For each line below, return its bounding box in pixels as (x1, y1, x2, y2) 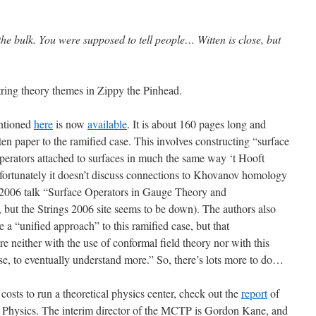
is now (53, 116, 87, 131)
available (87, 116, 127, 131)
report (241, 286, 267, 300)
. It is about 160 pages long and (127, 116, 266, 131)
